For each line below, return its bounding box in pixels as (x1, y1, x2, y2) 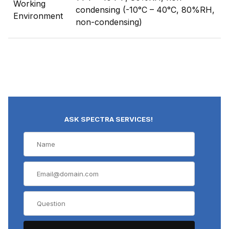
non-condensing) (76, 16, 142, 27)
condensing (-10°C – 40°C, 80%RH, (76, 4, 215, 15)
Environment (13, 10, 63, 21)
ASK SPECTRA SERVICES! (64, 114, 153, 123)
